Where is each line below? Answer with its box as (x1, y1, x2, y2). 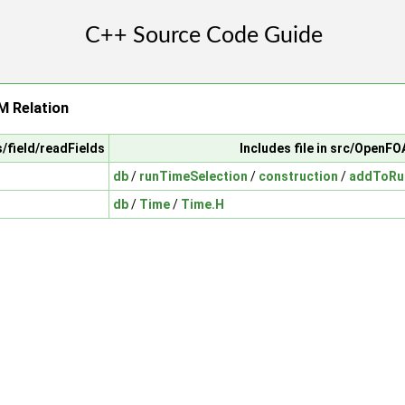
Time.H (181, 196, 224, 212)
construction (259, 168, 338, 184)
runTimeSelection (139, 168, 248, 184)
